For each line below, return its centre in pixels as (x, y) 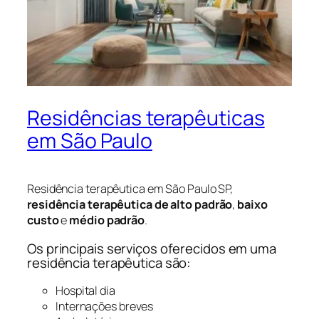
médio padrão (107, 220)
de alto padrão (193, 205)
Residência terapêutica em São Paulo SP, (130, 189)
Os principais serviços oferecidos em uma (152, 248)
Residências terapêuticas (146, 118)
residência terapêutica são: (109, 262)
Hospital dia (85, 291)
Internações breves (105, 307)
